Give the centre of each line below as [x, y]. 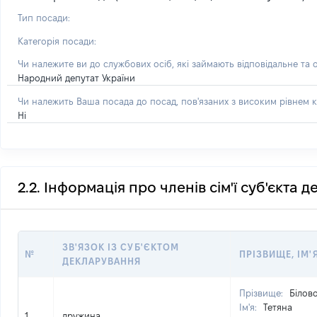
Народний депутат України [76, 78]
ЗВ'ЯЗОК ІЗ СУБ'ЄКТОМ [121, 247]
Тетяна [278, 307]
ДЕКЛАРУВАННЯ [102, 261]
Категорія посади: [57, 41]
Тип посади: [44, 18]
